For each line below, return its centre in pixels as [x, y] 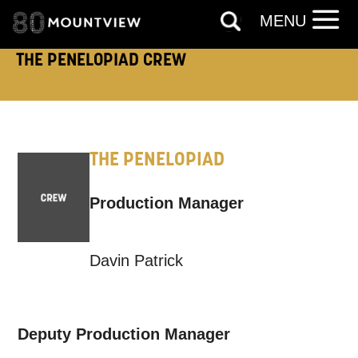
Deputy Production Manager [124, 334]
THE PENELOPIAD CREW [101, 59]
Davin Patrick [136, 261]
